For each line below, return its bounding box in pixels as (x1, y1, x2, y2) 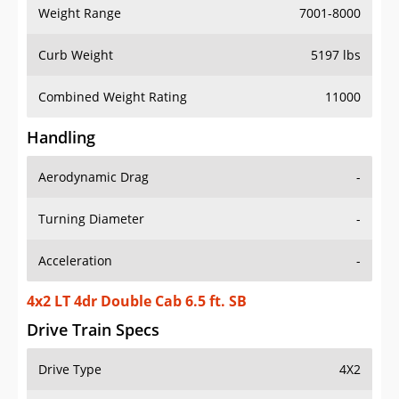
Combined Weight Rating (38, 88, 187, 106)
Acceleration (38, 252, 112, 270)
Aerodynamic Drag (38, 168, 149, 186)
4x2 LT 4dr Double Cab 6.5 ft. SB (27, 291, 247, 312)
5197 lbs (311, 46, 361, 64)
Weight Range (38, 4, 121, 22)
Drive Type (38, 361, 102, 379)
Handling (27, 126, 95, 149)
